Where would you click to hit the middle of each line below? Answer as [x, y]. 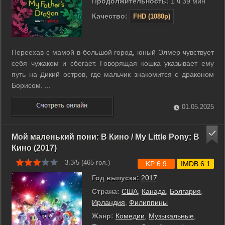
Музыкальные [171, 216]
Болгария [185, 191]
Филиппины [148, 202]
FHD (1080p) [152, 17]
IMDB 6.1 [195, 163]
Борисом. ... [31, 86]
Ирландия [108, 202]
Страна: [106, 191]
